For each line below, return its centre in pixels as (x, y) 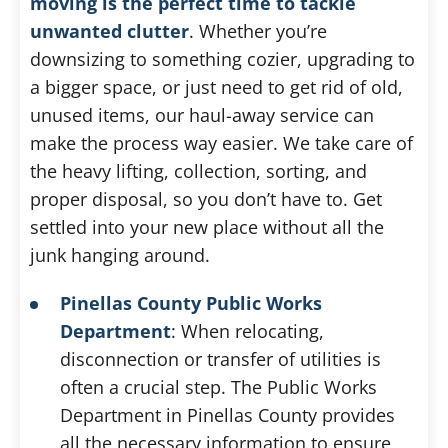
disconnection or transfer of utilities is (220, 359)
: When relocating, (247, 331)
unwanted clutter (109, 31)
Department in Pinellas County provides (227, 415)
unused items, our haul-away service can (202, 115)
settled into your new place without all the (207, 227)
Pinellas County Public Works (191, 303)
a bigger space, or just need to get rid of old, (216, 87)
